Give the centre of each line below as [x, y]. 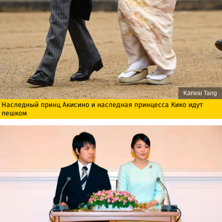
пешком [14, 113]
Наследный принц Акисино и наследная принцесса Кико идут [102, 104]
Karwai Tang [200, 93]
